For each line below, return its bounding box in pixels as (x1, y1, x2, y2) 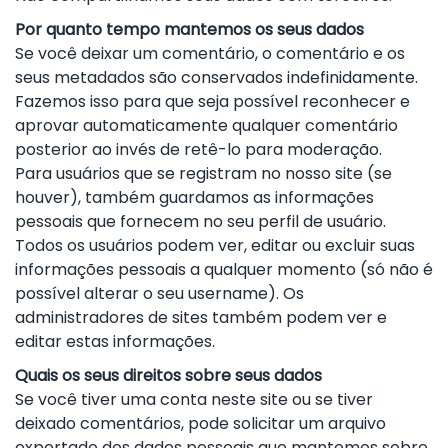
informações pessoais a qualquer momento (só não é (15, 257, 433, 281)
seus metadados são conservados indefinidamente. (15, 65, 418, 89)
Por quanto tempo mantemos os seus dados (15, 17, 364, 41)
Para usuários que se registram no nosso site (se (15, 161, 392, 185)
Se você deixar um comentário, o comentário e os (15, 41, 405, 65)
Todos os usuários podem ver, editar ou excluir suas (15, 233, 415, 257)
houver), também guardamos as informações (15, 185, 374, 209)
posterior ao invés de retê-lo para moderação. (15, 137, 382, 161)
